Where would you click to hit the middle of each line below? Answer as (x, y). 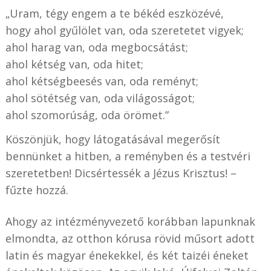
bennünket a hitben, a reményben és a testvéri (128, 156)
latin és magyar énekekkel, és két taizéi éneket (127, 256)
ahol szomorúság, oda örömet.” (87, 115)
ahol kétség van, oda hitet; (74, 64)
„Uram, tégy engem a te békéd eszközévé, (114, 14)
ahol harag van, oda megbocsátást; (96, 47)
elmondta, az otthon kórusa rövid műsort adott (130, 239)
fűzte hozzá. (37, 190)
